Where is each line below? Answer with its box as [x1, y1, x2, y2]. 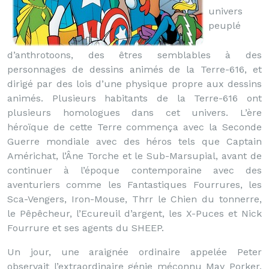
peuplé [208, 20, 241, 31]
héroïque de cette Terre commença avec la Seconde [7, 121, 262, 133]
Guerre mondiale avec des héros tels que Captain [7, 136, 262, 147]
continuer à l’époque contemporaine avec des [7, 165, 262, 176]
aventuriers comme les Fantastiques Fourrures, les [7, 179, 262, 190]
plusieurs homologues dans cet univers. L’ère [7, 107, 262, 118]
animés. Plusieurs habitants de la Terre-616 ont [7, 92, 262, 104]
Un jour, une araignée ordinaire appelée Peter [7, 246, 262, 258]
